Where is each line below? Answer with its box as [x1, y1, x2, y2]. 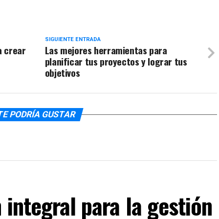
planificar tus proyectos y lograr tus [44, 54, 187, 68]
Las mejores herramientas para [44, 43, 167, 57]
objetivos [44, 66, 80, 80]
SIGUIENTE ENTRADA [44, 36, 101, 43]
